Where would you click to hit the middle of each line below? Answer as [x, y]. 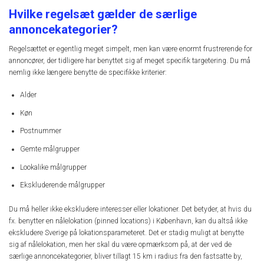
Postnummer [41, 131]
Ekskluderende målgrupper [62, 185]
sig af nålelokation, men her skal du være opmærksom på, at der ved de [120, 245]
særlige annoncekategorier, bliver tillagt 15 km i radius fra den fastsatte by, [126, 257]
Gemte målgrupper [50, 149]
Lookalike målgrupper [53, 167]
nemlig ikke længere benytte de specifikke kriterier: [88, 72]
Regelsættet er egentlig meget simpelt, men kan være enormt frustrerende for [131, 49]
